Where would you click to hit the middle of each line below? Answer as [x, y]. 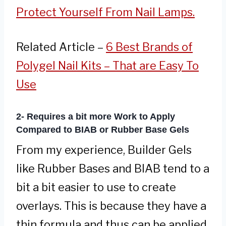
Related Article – [61, 47]
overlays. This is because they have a [111, 206]
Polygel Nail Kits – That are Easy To [107, 66]
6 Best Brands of [149, 47]
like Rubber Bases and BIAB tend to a [113, 169]
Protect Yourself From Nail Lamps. [105, 12]
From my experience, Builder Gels [104, 150]
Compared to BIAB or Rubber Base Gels [103, 130]
